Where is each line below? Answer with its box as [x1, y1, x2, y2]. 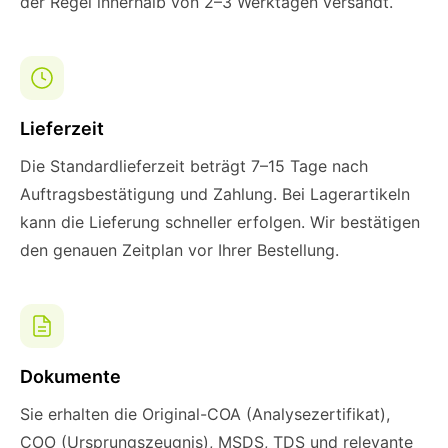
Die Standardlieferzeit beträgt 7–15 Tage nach [20, 156, 368, 176]
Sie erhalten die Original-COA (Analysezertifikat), [20, 404, 390, 424]
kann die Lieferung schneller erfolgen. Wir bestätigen [20, 212, 420, 232]
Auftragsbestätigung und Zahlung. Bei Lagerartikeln [20, 184, 410, 204]
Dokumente [20, 366, 121, 387]
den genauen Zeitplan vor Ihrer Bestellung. [20, 240, 339, 260]
